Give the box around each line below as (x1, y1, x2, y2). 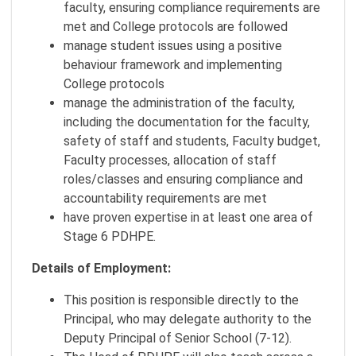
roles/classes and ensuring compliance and (64, 172, 303, 187)
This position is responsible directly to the (64, 292, 299, 308)
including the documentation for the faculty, (64, 114, 310, 130)
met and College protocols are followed (64, 19, 288, 34)
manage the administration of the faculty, (64, 95, 295, 110)
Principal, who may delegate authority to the (64, 311, 311, 327)
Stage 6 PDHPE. (64, 229, 156, 244)
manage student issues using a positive (64, 38, 282, 53)
